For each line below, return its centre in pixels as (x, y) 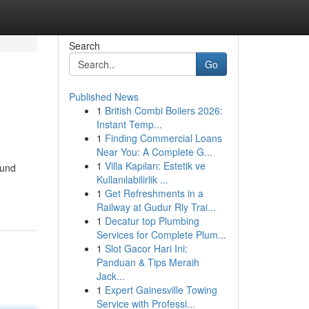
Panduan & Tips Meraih (148, 262)
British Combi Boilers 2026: (163, 110)
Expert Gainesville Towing (161, 290)
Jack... (110, 276)
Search (84, 46)
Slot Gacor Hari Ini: (146, 248)
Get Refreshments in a (154, 193)
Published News (103, 97)
